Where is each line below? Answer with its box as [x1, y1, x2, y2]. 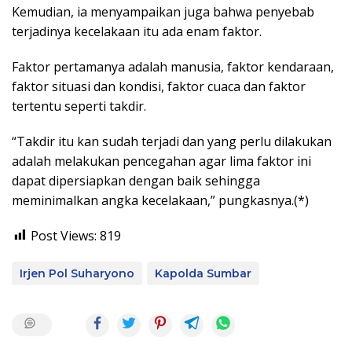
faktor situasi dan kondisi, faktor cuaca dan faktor [12, 77, 306, 95]
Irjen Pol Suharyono [20, 266, 134, 280]
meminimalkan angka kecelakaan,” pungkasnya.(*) [12, 191, 309, 209]
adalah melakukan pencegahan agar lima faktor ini [12, 152, 311, 170]
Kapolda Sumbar [155, 266, 251, 280]
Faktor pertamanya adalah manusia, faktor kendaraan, [12, 57, 334, 75]
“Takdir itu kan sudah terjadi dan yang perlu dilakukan [12, 132, 332, 150]
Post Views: [31, 226, 97, 244]
